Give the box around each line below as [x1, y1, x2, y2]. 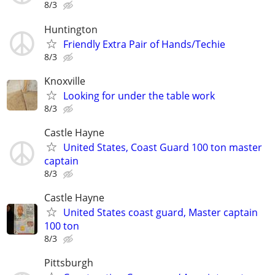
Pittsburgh [44, 256, 93, 270]
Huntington [44, 22, 98, 36]
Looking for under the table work [63, 88, 215, 103]
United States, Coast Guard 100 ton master [63, 140, 262, 154]
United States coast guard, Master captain [63, 206, 258, 220]
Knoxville [44, 74, 85, 88]
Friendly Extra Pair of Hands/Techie [63, 37, 225, 51]
